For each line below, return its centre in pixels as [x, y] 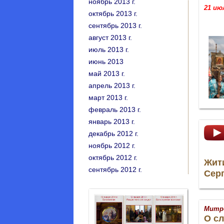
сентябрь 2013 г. [115, 25]
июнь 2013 [106, 61]
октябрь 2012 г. [113, 157]
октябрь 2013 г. [113, 13]
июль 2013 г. [109, 49]
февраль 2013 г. [115, 109]
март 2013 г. [108, 97]
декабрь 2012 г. [113, 133]
